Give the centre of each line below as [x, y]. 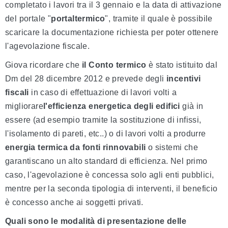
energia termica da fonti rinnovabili [76, 148]
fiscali [17, 93]
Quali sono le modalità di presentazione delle [96, 221]
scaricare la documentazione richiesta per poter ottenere [112, 33]
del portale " [28, 19]
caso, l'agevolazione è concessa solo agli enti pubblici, [110, 175]
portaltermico [78, 19]
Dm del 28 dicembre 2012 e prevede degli [86, 79]
